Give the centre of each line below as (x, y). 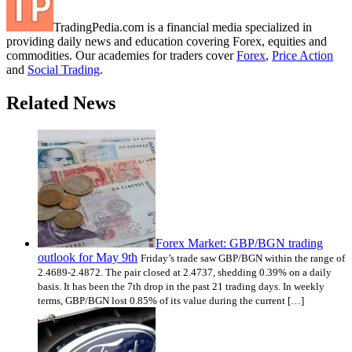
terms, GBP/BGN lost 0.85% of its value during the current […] (171, 300)
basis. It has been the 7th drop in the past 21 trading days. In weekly (181, 286)
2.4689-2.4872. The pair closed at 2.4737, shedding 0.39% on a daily (185, 272)
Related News (61, 103)
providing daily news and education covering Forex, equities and (167, 41)
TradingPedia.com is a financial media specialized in (183, 27)
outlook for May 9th (88, 257)
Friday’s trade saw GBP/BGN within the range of (243, 258)
